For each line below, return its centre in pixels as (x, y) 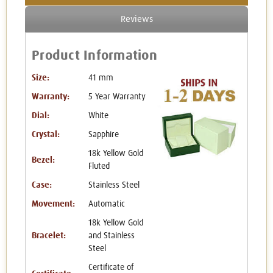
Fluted (99, 167)
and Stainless (111, 236)
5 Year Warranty (117, 97)
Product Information (94, 56)
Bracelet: (49, 236)
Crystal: (46, 135)
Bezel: (43, 160)
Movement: (53, 204)
